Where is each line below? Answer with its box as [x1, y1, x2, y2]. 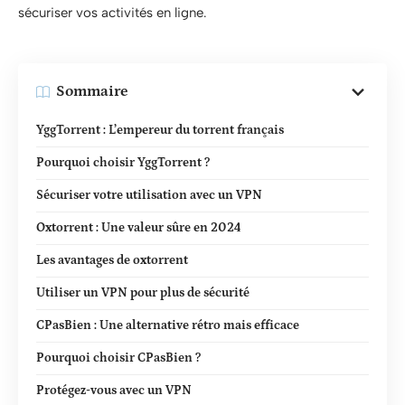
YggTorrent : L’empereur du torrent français [36, 122, 284, 137]
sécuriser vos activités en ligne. [18, 5, 207, 21]
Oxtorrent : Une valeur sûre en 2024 [36, 220, 241, 235]
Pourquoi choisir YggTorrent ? [36, 155, 210, 170]
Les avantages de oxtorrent [36, 252, 188, 268]
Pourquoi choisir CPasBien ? [36, 350, 201, 365]
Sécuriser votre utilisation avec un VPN [36, 187, 262, 202]
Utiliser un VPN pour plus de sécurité [36, 285, 250, 300]
